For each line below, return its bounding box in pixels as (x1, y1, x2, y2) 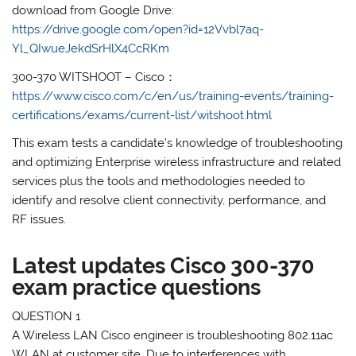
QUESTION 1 (12, 309, 81, 324)
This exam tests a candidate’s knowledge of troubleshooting (12, 136, 343, 151)
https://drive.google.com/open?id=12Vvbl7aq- (12, 22, 265, 37)
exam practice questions (12, 274, 261, 300)
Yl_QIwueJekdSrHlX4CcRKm (12, 41, 170, 56)
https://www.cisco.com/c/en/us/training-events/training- (12, 88, 335, 103)
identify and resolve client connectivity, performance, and (12, 193, 327, 208)
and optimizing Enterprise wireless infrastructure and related (12, 155, 342, 170)
